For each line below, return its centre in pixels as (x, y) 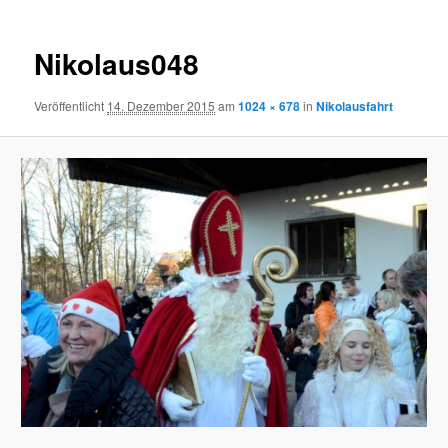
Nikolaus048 (117, 64)
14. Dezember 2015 (161, 105)
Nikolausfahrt (355, 105)
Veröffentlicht (71, 105)
